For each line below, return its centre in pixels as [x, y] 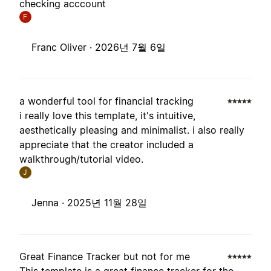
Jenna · [49, 203]
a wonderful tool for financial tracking [106, 101]
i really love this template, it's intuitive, [107, 116]
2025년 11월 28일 [107, 203]
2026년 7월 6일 [130, 47]
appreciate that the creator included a [106, 145]
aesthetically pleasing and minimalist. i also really [132, 130]
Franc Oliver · [63, 47]
